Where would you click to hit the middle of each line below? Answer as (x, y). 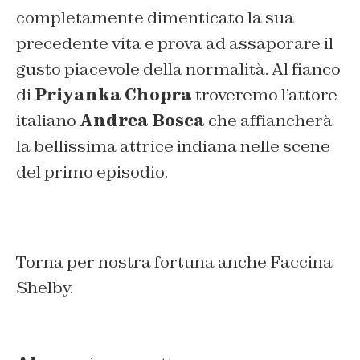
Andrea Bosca (141, 121)
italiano (46, 121)
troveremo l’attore (265, 95)
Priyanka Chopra (113, 95)
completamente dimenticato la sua (155, 18)
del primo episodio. (92, 172)
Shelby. (45, 288)
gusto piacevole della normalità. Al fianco (178, 70)
